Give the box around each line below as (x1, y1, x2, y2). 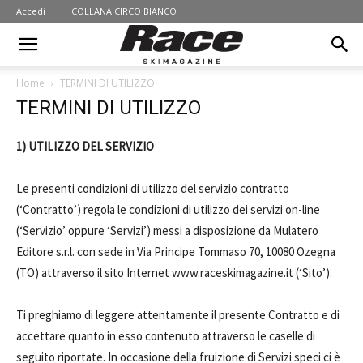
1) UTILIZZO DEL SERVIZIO (16, 139, 156, 154)
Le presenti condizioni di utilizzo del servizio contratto (16, 181, 289, 196)
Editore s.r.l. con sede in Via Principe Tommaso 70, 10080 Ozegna (16, 244, 335, 259)
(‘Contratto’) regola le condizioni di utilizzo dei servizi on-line (16, 202, 320, 217)
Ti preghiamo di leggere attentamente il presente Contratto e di (16, 307, 340, 322)
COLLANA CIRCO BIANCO (71, 5, 177, 17)
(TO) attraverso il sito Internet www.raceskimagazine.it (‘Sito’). (16, 265, 332, 280)
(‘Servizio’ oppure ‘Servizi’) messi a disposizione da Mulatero (16, 223, 318, 238)
